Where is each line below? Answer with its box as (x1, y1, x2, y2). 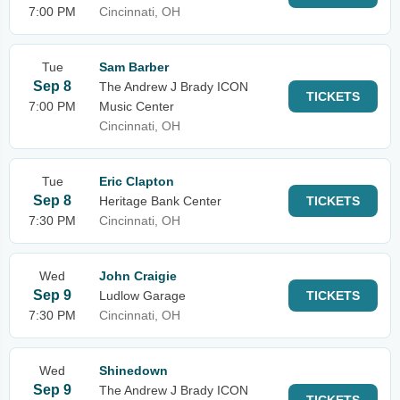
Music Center (99, 99, 174, 113)
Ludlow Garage (99, 288, 186, 303)
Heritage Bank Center (99, 194, 221, 208)
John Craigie (99, 269, 177, 283)
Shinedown (99, 363, 168, 378)
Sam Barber (99, 60, 169, 74)
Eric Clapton (99, 174, 174, 188)
